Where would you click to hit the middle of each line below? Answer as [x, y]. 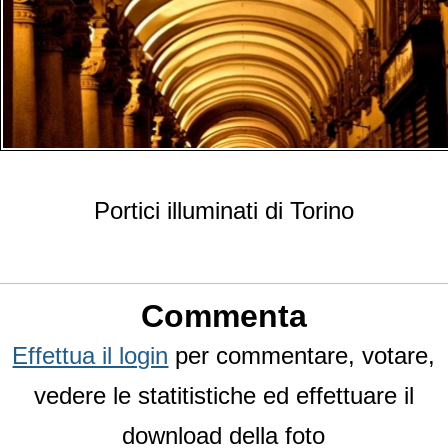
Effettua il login [90, 356]
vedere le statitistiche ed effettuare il [224, 396]
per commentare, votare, [302, 356]
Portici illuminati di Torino [224, 211]
